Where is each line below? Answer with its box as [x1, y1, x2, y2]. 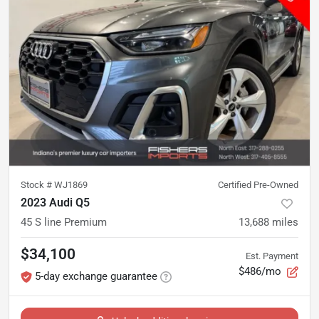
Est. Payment [246, 251, 298, 262]
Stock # [21, 179, 54, 190]
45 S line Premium [21, 215, 107, 229]
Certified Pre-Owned [218, 179, 298, 190]
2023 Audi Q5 [21, 195, 90, 209]
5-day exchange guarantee [35, 269, 157, 283]
